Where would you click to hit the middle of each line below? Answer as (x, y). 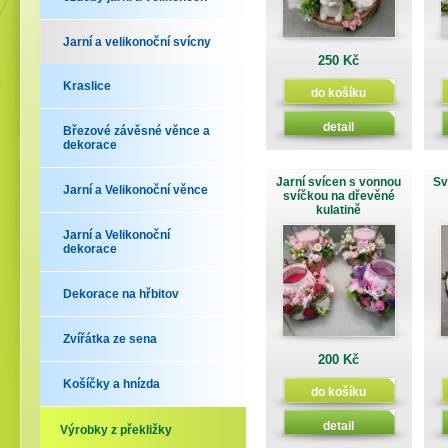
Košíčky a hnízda (111, 384)
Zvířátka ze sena (110, 339)
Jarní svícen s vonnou (339, 182)
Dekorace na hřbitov (121, 294)
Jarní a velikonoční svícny (137, 42)
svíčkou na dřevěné (339, 196)
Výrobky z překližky (116, 430)
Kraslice (87, 86)
